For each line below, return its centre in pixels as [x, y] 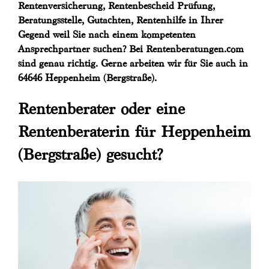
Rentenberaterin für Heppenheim [134, 132]
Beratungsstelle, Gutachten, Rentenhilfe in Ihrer [121, 20]
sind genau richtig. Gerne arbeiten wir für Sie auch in [133, 64]
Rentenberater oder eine [101, 109]
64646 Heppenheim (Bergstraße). [87, 78]
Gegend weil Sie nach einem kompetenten [107, 35]
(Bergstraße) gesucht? [90, 155]
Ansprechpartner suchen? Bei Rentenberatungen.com [131, 49]
